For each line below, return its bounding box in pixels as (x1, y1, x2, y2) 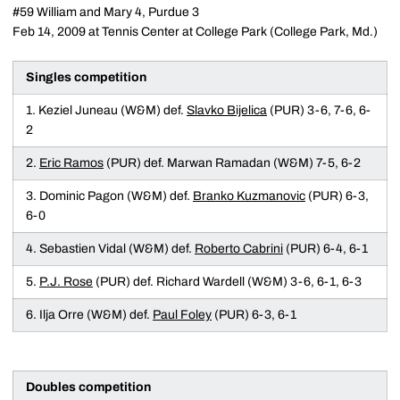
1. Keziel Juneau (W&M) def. (26, 104, 187, 117)
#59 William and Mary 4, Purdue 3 (12, 5, 199, 19)
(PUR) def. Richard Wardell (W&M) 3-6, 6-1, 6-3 (93, 275, 362, 288)
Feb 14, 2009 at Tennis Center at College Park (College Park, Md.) (12, 25, 378, 38)
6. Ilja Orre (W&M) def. (26, 308, 153, 321)
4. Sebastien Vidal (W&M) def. (26, 242, 195, 255)
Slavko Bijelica (187, 104, 267, 117)
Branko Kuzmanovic (193, 189, 305, 203)
